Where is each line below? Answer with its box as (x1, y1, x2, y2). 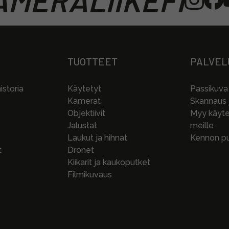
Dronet (67, 145, 94, 155)
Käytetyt (67, 84, 101, 94)
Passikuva (190, 84, 228, 94)
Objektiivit (67, 108, 105, 119)
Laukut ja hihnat (67, 133, 127, 143)
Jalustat (67, 121, 97, 131)
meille (190, 121, 214, 131)
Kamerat (67, 96, 101, 106)
